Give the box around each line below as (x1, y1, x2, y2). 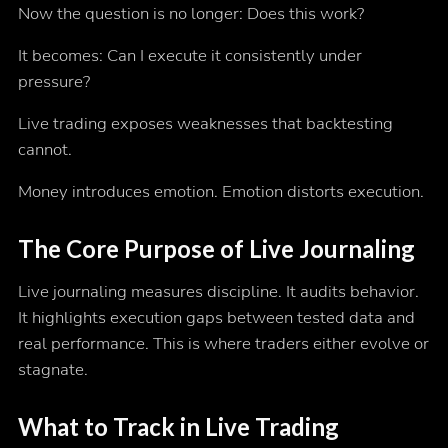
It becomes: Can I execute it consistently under (17, 44, 362, 68)
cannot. (17, 138, 72, 162)
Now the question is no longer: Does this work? (17, 2, 364, 26)
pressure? (17, 70, 90, 94)
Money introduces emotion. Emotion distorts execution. (17, 180, 424, 204)
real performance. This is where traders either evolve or (17, 332, 429, 356)
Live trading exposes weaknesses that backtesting (17, 112, 393, 136)
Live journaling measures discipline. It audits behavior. (17, 280, 419, 304)
